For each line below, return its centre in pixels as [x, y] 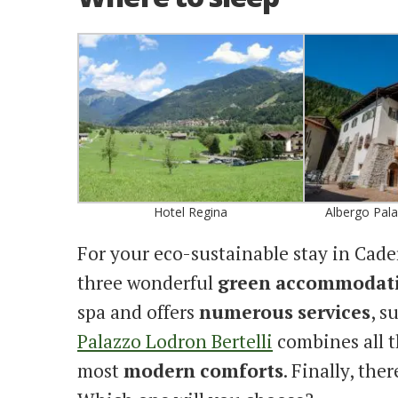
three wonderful [147, 283]
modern [159, 371]
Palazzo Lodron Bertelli [175, 342]
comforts [242, 371]
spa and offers [138, 312]
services [334, 312]
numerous [246, 312]
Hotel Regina [190, 212]
